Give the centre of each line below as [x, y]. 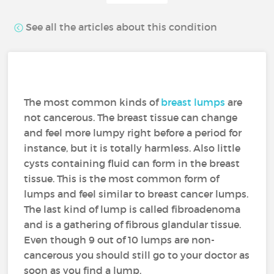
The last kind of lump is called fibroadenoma [132, 209]
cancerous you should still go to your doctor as [137, 255]
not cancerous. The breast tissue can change [131, 117]
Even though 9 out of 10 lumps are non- [120, 240]
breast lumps [193, 102]
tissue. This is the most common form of [122, 179]
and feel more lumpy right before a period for [133, 133]
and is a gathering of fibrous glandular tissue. [133, 224]
